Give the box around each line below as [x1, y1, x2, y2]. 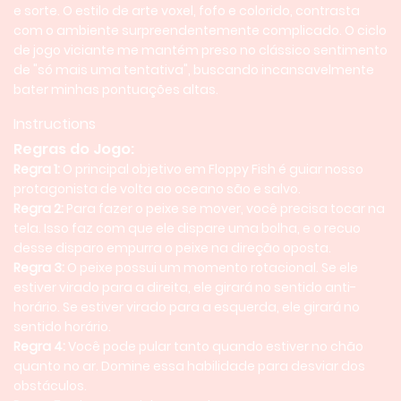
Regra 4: [13, 337, 65, 355]
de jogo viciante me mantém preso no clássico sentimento [13, 41, 388, 59]
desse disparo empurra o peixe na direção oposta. [13, 239, 331, 257]
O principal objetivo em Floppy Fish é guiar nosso [60, 160, 363, 178]
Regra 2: [13, 200, 64, 218]
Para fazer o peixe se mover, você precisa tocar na [64, 200, 385, 218]
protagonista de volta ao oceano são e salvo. [13, 180, 301, 198]
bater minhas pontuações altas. [13, 81, 218, 98]
